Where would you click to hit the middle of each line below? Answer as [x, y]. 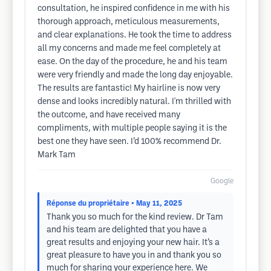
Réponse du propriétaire [88, 204]
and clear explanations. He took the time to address [135, 35]
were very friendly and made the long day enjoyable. [135, 75]
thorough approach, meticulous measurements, [129, 22]
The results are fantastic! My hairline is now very [129, 89]
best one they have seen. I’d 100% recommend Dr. [129, 142]
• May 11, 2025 [157, 204]
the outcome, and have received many [109, 115]
